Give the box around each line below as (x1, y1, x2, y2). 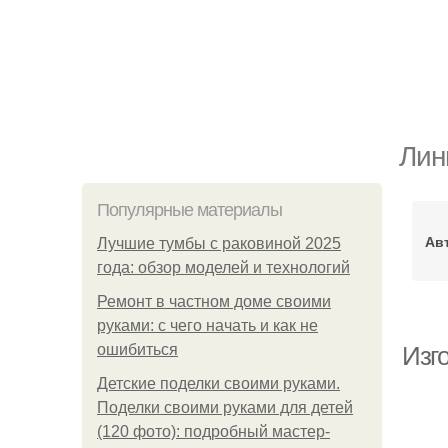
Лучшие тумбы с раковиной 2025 (97, 235, 341, 252)
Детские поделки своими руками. (97, 375, 340, 392)
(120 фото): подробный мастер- (97, 423, 330, 440)
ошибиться (97, 341, 178, 358)
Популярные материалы (97, 200, 282, 220)
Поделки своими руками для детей (97, 399, 353, 416)
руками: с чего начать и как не (97, 317, 318, 334)
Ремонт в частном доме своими (97, 293, 331, 310)
